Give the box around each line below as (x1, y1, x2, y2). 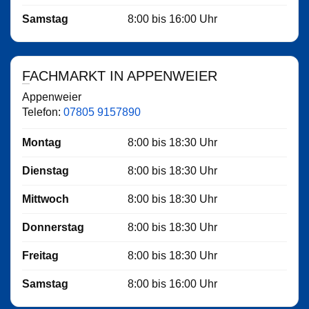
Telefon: (22, 106, 63, 118)
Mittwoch (22, 193, 69, 205)
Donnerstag (22, 221, 84, 233)
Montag (22, 137, 61, 148)
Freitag (22, 250, 59, 261)
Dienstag (22, 165, 69, 177)
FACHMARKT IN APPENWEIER (30, 68, 217, 83)
